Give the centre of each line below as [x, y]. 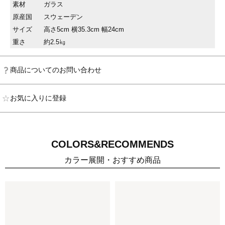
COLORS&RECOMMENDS [113, 144]
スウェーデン [63, 17]
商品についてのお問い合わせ [56, 70]
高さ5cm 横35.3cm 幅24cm [84, 29]
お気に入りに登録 [38, 98]
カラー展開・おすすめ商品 [113, 160]
